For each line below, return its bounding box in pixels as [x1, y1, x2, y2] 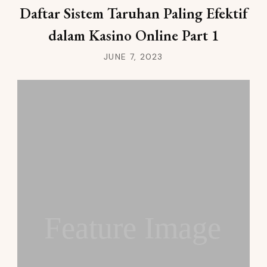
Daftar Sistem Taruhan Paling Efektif [20, 4, 247, 23]
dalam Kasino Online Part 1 [48, 26, 219, 45]
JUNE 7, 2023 [104, 51, 163, 63]
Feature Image [44, 211, 221, 246]
